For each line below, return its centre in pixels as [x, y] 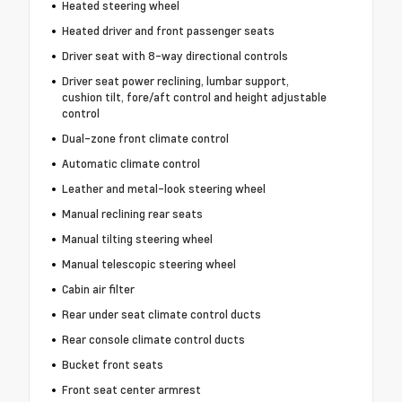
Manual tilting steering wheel [137, 239]
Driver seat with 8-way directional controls [175, 56]
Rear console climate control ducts [153, 340]
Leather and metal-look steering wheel [163, 189]
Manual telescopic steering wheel [149, 264]
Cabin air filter [98, 289]
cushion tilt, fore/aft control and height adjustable [194, 97]
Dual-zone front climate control [145, 139]
